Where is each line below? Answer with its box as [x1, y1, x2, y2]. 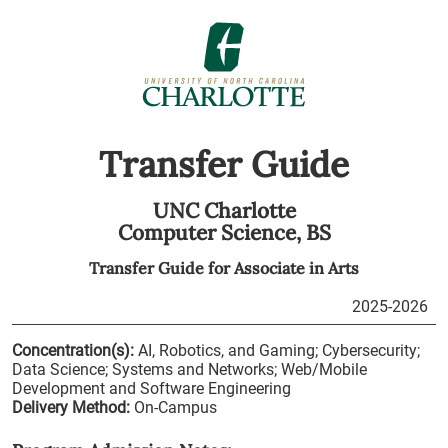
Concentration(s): [12, 341, 134, 360]
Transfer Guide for [89, 258, 234, 278]
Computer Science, [117, 219, 306, 246]
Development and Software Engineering [12, 379, 291, 398]
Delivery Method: [12, 398, 130, 417]
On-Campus [134, 398, 217, 417]
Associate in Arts [234, 258, 359, 278]
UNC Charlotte [152, 197, 296, 224]
